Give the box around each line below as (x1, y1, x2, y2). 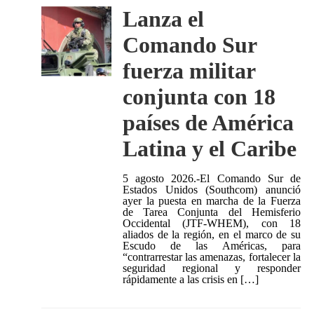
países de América (122, 110, 294, 136)
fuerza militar (122, 58, 255, 84)
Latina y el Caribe (122, 136, 296, 162)
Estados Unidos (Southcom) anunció (122, 184, 301, 196)
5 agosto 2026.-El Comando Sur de (122, 172, 301, 185)
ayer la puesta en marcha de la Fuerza (122, 195, 301, 207)
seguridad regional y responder (122, 262, 301, 275)
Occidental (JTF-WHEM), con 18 (122, 217, 301, 230)
